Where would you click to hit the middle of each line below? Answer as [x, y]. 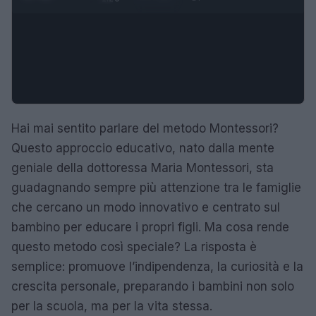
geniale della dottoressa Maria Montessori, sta [142, 168]
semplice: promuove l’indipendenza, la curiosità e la [157, 266]
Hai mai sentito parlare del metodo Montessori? [145, 128]
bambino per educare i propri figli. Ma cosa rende [150, 227]
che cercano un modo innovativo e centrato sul [146, 207]
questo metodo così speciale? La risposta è [134, 247]
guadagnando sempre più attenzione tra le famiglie [156, 187]
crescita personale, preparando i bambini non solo [153, 286]
